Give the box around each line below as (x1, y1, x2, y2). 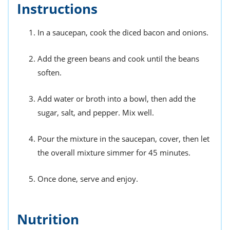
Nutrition (17, 209, 79, 228)
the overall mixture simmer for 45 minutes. (37, 147, 190, 158)
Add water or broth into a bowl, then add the (37, 93, 196, 104)
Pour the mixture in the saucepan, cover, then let (37, 133, 209, 144)
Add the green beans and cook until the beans (37, 53, 199, 64)
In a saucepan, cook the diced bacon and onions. (37, 27, 208, 37)
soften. (37, 67, 62, 78)
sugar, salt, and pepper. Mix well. (37, 107, 154, 118)
